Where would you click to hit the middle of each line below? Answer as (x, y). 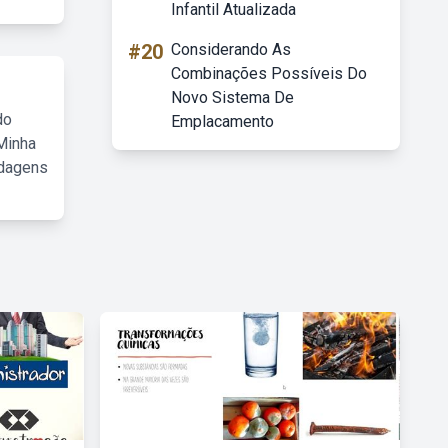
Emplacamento (222, 121)
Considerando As (231, 49)
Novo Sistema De (232, 97)
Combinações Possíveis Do (269, 73)
